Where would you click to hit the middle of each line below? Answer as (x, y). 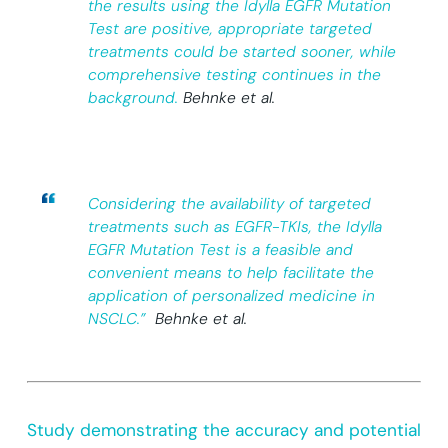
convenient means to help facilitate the (230, 273)
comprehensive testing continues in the (234, 75)
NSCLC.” (116, 319)
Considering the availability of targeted (229, 204)
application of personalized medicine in (231, 296)
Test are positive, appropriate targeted (229, 29)
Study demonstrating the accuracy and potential (223, 430)
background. (132, 98)
